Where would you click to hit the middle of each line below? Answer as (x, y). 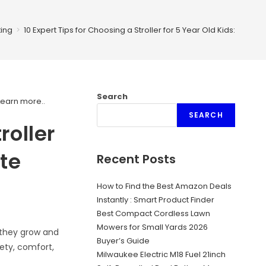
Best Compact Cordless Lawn (153, 213)
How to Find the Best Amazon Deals (164, 186)
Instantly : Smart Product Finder (155, 200)
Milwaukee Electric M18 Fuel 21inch (161, 254)
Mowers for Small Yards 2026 (152, 227)
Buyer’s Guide (123, 241)
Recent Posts (136, 159)
